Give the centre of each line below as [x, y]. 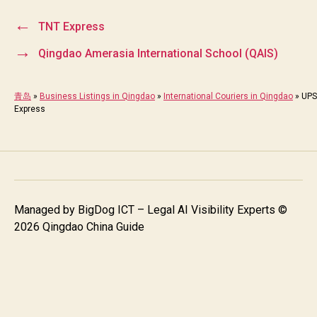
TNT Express [71, 26]
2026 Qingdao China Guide [79, 226]
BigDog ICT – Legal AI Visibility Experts [177, 209]
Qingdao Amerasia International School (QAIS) [158, 53]
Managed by [46, 209]
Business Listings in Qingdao [97, 96]
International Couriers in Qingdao [228, 96]
